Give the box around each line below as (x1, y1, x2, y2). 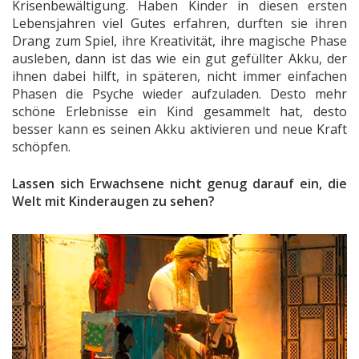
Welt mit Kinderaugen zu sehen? (12, 192, 215, 211)
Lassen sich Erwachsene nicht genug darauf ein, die (12, 175, 347, 193)
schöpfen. (12, 138, 71, 156)
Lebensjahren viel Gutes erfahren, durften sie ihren (12, 14, 347, 33)
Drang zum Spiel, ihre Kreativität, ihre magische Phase (12, 32, 347, 50)
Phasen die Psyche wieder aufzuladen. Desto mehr (12, 85, 347, 103)
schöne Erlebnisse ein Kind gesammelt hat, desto (12, 103, 347, 121)
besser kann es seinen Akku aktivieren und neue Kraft (12, 120, 347, 139)
